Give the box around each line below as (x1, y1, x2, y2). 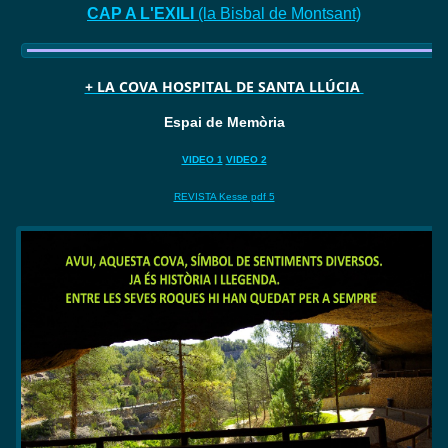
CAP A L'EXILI (87, 4, 198, 22)
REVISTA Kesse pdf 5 (173, 190, 275, 202)
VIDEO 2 (225, 153, 267, 165)
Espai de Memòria (163, 113, 285, 130)
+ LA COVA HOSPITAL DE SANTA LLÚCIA (84, 76, 364, 96)
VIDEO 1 (181, 153, 223, 165)
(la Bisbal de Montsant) (198, 4, 361, 22)
